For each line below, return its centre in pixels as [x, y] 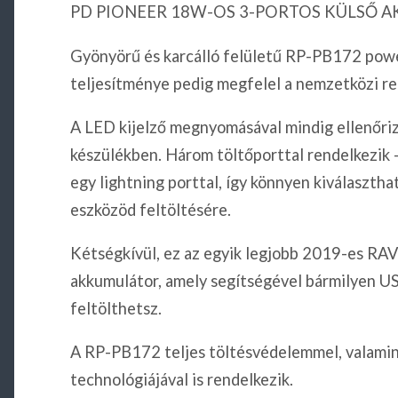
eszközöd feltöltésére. [150, 209]
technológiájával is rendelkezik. [181, 380]
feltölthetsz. [115, 309]
